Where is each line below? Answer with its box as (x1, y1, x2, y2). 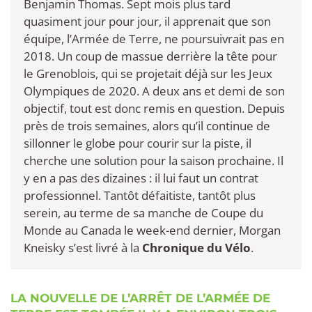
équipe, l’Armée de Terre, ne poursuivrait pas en (24, 30, 284, 47)
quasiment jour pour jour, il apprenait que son (24, 13, 271, 29)
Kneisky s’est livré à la (24, 239, 142, 256)
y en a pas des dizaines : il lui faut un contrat (24, 169, 258, 186)
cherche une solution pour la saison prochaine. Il (24, 152, 283, 169)
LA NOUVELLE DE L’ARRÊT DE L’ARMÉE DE (10, 290, 270, 305)
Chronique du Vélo (142, 239, 251, 256)
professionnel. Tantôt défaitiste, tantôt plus (24, 187, 256, 203)
